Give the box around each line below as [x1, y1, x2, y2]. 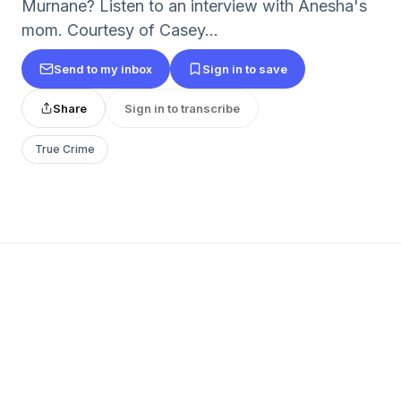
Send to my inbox [54, 61, 152, 76]
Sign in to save [202, 61, 287, 76]
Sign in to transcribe [124, 100, 240, 115]
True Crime [35, 142, 95, 156]
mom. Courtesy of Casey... [21, 21, 218, 39]
